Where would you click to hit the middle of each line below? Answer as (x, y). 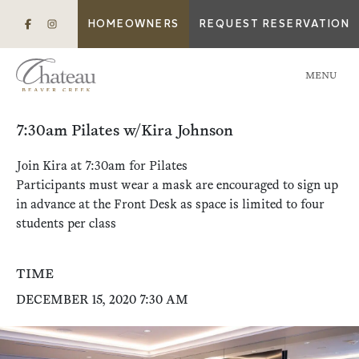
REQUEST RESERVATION (274, 24)
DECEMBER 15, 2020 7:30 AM (102, 301)
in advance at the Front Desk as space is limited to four (170, 205)
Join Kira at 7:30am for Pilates (102, 167)
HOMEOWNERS (133, 24)
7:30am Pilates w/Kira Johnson (125, 131)
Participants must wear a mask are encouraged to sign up (177, 186)
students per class (66, 224)
